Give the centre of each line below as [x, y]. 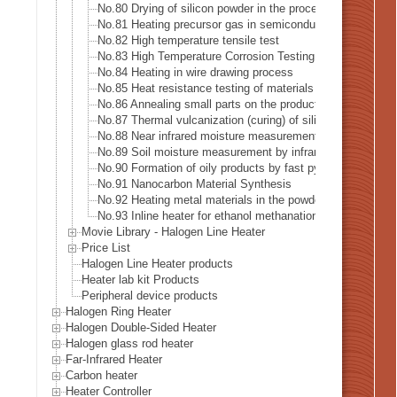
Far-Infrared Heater [114, 360]
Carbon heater [101, 376]
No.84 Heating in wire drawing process [195, 73]
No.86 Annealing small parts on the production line [226, 105]
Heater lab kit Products [140, 280]
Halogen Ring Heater [118, 312]
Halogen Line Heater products [157, 264]
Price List [106, 248]
